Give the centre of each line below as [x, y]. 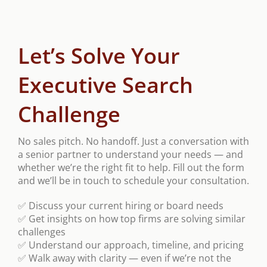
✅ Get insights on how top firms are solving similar [132, 219]
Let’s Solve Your [99, 56]
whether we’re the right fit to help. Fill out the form [131, 168]
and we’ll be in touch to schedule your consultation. [133, 181]
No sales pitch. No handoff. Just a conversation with [133, 142]
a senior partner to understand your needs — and [131, 155]
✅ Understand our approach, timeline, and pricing [131, 245]
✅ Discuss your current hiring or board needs [121, 206]
